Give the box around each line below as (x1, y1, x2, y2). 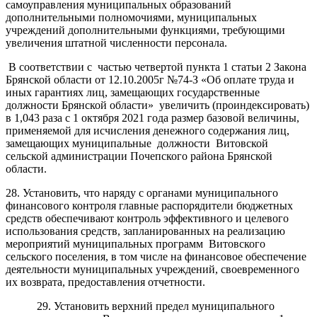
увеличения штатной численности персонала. (6, 36, 227, 49)
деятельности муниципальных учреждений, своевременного (6, 263, 299, 275)
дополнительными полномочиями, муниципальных (6, 11, 257, 23)
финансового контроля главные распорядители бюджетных (6, 199, 293, 212)
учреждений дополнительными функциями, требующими (6, 23, 285, 36)
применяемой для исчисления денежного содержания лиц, (6, 124, 289, 137)
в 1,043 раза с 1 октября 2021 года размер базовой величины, (6, 111, 299, 124)
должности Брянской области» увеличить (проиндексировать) (6, 98, 309, 111)
